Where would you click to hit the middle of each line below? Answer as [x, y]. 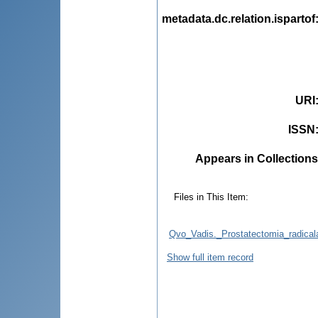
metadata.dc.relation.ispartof [238, 18]
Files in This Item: [211, 197]
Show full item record [210, 257]
